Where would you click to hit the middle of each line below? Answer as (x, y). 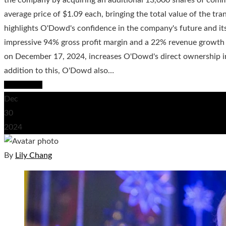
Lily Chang (34, 155)
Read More (23, 84)
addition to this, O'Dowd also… (59, 70)
